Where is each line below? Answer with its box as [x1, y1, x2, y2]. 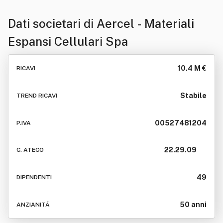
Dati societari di [8, 16, 97, 30]
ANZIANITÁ [16, 201, 50, 208]
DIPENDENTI [16, 174, 52, 181]
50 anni [180, 200, 207, 209]
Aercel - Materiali [97, 16, 194, 30]
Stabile [180, 91, 207, 100]
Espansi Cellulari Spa [8, 34, 128, 48]
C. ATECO [16, 146, 44, 154]
